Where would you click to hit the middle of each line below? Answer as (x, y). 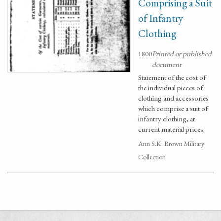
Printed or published (182, 54)
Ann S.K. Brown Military (171, 144)
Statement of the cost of (172, 77)
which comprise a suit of (173, 108)
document (167, 64)
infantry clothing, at (166, 119)
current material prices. (171, 129)
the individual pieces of (170, 88)
